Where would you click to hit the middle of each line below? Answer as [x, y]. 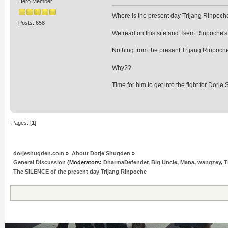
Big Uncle [164, 163]
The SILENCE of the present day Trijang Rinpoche [80, 172]
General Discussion [40, 163]
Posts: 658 [31, 23]
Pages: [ [22, 122]
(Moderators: [85, 163]
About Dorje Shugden [101, 153]
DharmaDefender [126, 163]
